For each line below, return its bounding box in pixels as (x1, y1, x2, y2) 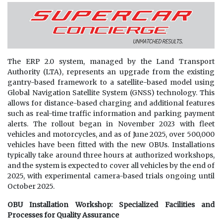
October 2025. (7, 182, 55, 191)
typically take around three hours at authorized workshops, (7, 151, 215, 160)
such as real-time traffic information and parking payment (7, 109, 215, 118)
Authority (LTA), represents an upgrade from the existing (7, 67, 215, 77)
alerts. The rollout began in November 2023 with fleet (7, 119, 215, 129)
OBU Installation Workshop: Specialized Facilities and (7, 200, 215, 210)
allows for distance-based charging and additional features (7, 99, 215, 108)
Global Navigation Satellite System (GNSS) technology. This (7, 88, 215, 98)
